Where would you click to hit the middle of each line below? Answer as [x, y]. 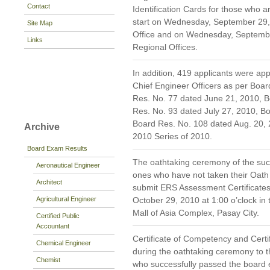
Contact [39, 6]
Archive [42, 127]
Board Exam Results [57, 148]
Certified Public [58, 215]
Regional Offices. [165, 47]
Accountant [53, 226]
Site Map [40, 23]
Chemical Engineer [64, 243]
